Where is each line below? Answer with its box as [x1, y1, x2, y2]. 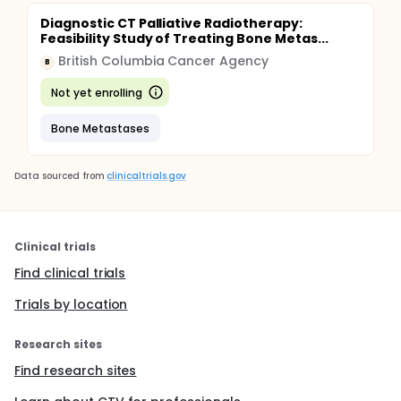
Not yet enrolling [51, 84, 142, 100]
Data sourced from [14, 169, 105, 183]
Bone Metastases [51, 120, 149, 136]
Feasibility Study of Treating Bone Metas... [40, 30, 328, 47]
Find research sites [14, 362, 137, 380]
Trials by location [14, 295, 128, 313]
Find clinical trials [14, 264, 126, 282]
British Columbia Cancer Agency [58, 52, 269, 70]
